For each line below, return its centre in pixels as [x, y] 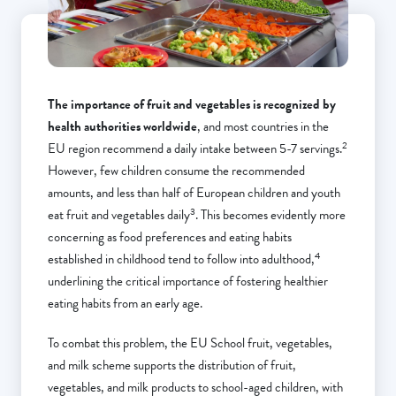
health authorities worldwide [122, 127]
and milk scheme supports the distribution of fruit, [172, 366]
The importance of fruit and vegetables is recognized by [192, 105]
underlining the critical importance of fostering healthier [188, 282]
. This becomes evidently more [270, 215]
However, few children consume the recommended [176, 171]
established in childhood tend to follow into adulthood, [181, 259]
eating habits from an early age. [125, 304]
